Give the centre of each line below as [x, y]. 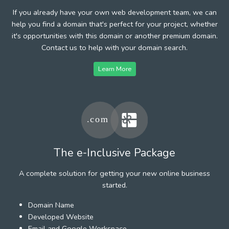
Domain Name [51, 205]
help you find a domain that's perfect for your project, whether [114, 24]
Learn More [114, 68]
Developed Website [61, 216]
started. [114, 185]
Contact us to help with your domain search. [114, 47]
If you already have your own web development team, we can [114, 12]
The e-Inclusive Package [114, 153]
